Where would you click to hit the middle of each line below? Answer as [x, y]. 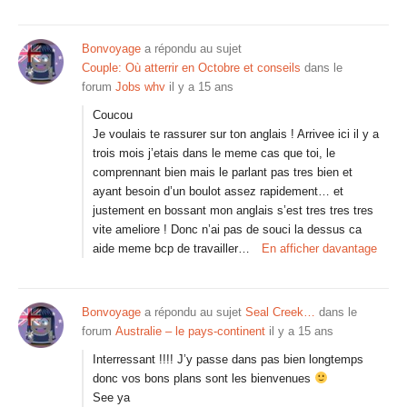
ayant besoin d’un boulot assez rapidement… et [218, 191]
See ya [111, 397]
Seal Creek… [280, 312]
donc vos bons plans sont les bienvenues [203, 378]
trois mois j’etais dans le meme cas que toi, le [214, 153]
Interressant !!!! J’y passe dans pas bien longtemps [228, 359]
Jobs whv [140, 87]
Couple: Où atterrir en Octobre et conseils [191, 68]
